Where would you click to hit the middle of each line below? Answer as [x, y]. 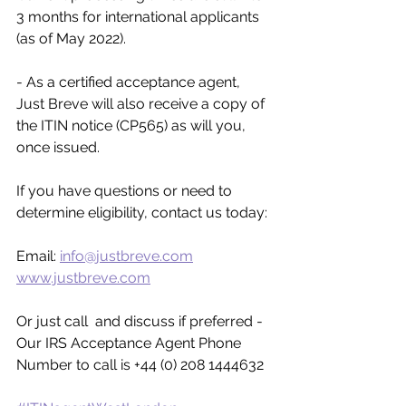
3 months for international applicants [140, 17]
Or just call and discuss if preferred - [141, 322]
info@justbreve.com [126, 256]
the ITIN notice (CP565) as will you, [133, 126]
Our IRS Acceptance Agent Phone [130, 343]
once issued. [60, 148]
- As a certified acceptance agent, [130, 82]
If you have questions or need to [126, 191]
